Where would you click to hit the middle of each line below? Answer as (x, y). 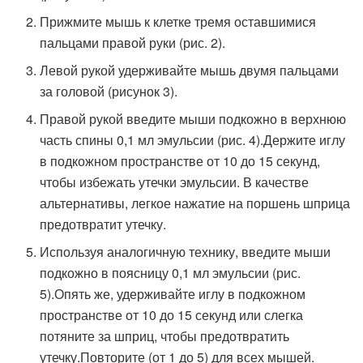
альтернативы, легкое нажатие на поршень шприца (195, 203)
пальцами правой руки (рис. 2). (133, 43)
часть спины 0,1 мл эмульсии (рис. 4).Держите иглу (193, 140)
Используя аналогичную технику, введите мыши (186, 252)
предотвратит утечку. (103, 224)
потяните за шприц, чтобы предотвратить (165, 336)
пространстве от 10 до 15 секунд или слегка (172, 315)
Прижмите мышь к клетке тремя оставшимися (178, 22)
